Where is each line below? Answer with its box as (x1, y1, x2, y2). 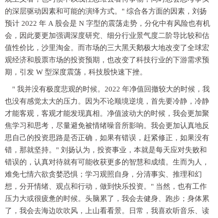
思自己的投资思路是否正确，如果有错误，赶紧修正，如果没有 (5, 134, 209, 142)
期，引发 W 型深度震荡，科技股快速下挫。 (5, 68, 147, 76)
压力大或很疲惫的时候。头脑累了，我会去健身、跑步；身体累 (5, 195, 209, 203)
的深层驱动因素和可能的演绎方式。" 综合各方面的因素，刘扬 (5, 7, 207, 16)
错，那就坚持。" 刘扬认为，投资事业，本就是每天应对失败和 (5, 146, 207, 154)
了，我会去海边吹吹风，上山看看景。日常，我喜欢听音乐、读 (5, 207, 209, 215)
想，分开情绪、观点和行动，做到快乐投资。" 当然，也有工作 (5, 182, 207, 191)
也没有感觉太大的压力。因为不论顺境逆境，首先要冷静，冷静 (5, 97, 209, 106)
